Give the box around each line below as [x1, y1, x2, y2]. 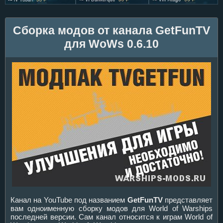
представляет [162, 195, 213, 204]
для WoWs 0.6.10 [64, 37, 159, 51]
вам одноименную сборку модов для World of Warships [10, 204, 213, 213]
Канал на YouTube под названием [10, 195, 127, 204]
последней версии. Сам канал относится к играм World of [10, 212, 213, 221]
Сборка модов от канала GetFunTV [13, 24, 210, 37]
